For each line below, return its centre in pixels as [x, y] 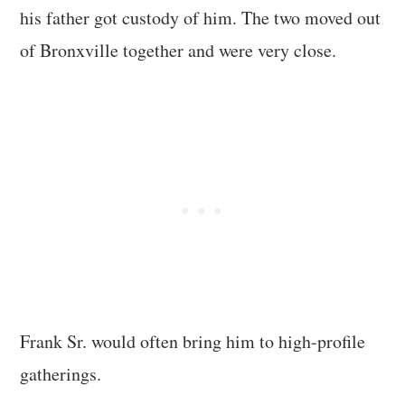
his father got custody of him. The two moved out [201, 18]
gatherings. [61, 374]
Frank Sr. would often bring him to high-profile [193, 342]
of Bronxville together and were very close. [179, 51]
